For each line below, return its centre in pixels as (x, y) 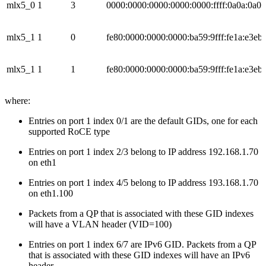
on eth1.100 (51, 193)
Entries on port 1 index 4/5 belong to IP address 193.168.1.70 (143, 182)
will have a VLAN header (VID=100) (100, 224)
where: (18, 100)
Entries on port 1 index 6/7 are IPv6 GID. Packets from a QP (142, 244)
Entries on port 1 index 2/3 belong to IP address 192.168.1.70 (143, 151)
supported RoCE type (69, 131)
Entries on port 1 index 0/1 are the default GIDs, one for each (143, 121)
